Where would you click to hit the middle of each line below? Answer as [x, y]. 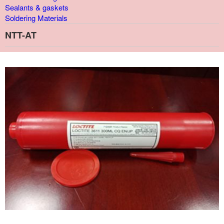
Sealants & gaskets [37, 7]
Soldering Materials [36, 18]
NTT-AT [21, 35]
